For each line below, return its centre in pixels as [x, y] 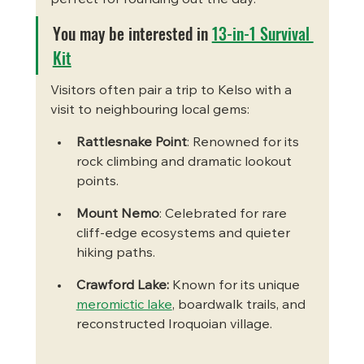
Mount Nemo [117, 214]
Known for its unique [237, 286]
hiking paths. [115, 253]
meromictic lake [124, 305]
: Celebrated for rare [224, 214]
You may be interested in [132, 33]
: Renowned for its [244, 143]
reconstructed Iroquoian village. [174, 325]
